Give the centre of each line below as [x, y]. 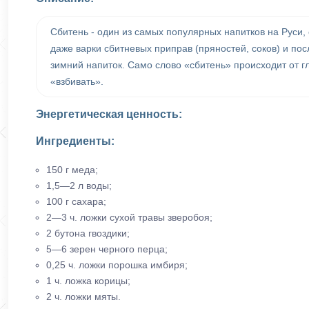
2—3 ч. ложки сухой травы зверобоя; [129, 217]
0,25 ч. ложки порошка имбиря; [117, 265]
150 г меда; [72, 169]
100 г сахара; [76, 201]
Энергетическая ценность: [109, 114]
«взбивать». [77, 81]
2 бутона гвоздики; [88, 233]
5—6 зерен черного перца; [107, 249]
